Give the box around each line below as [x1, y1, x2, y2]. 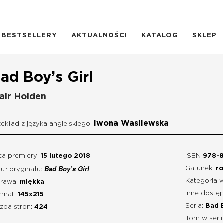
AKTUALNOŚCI [71, 32, 127, 39]
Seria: [185, 202, 203, 209]
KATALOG [141, 32, 178, 39]
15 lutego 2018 [41, 152, 90, 159]
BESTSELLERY [1, 32, 57, 39]
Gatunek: [185, 165, 214, 172]
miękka [20, 178, 44, 185]
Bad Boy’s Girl [44, 163, 89, 173]
